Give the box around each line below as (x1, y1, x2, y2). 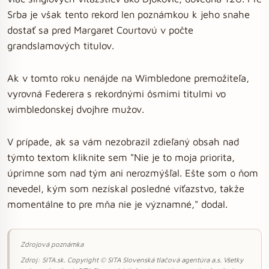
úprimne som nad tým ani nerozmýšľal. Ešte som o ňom (7, 167, 258, 178)
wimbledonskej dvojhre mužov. (7, 103, 144, 115)
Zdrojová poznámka (20, 240, 83, 248)
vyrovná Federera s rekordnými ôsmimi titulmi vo (7, 88, 226, 99)
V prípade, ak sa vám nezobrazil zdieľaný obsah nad (7, 136, 239, 147)
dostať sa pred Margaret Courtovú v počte (7, 24, 193, 35)
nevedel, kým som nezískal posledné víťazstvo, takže (7, 183, 244, 194)
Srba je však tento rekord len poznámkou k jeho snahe (7, 8, 250, 20)
